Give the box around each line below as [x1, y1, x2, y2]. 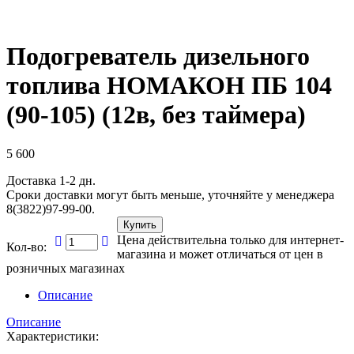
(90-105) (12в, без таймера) [6, 100, 306, 130]
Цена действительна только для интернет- [117, 232, 344, 247]
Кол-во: [6, 239, 47, 254]
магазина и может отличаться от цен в [117, 247, 323, 261]
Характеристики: [6, 329, 99, 343]
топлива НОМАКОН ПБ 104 [6, 71, 332, 100]
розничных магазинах [6, 261, 125, 275]
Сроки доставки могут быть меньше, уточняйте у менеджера [6, 187, 334, 201]
